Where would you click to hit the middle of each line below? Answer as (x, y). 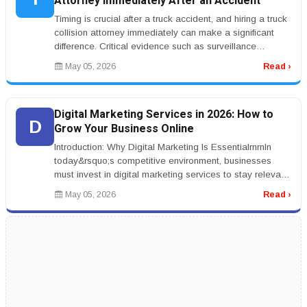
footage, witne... (87, 60)
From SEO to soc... (94, 188)
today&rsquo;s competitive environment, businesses (163, 161)
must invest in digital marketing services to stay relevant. (172, 174)
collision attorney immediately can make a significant (164, 33)
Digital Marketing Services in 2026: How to (164, 114)
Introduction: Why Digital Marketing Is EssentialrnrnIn (163, 147)
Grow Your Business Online (124, 129)
